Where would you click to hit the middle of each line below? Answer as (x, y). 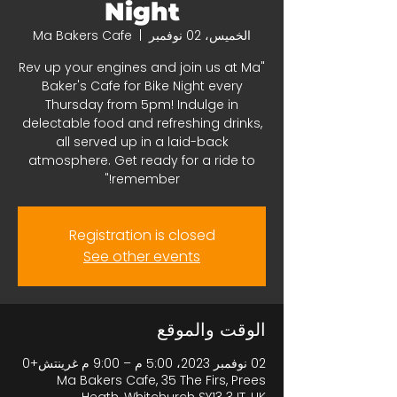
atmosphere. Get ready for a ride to (142, 160)
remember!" (145, 179)
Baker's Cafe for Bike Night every (142, 86)
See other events (142, 257)
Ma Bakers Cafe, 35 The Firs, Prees (161, 380)
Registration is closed (142, 235)
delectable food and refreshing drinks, (142, 123)
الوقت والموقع (211, 330)
